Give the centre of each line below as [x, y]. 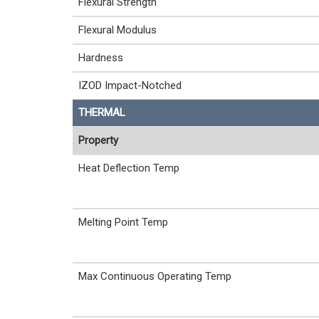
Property [98, 140]
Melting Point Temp [123, 222]
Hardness [101, 58]
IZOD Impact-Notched [130, 85]
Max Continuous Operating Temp [155, 276]
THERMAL [102, 113]
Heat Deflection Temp [129, 168]
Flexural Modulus [117, 30]
